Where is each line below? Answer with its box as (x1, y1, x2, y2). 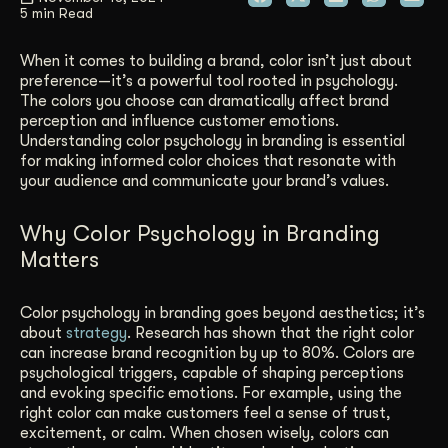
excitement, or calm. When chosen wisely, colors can (20, 423, 389, 442)
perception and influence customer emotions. (20, 111, 339, 130)
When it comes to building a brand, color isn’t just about (20, 51, 412, 70)
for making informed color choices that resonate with (20, 151, 396, 170)
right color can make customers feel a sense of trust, (20, 403, 391, 422)
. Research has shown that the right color (127, 323, 414, 342)
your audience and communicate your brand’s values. (20, 171, 389, 190)
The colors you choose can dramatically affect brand (20, 91, 389, 110)
